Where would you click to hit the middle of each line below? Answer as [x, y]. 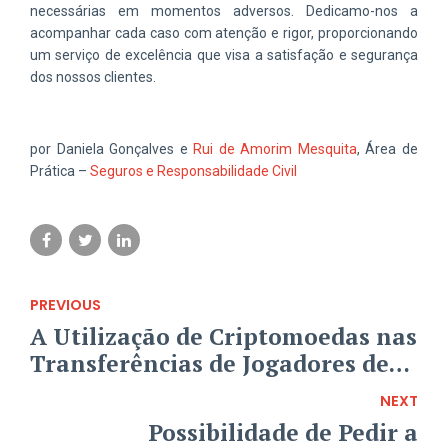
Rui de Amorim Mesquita [275, 148]
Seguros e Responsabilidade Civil [193, 170]
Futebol [73, 391]
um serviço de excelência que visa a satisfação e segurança [224, 54]
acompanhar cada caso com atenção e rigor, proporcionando [224, 32]
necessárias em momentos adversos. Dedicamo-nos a [224, 10]
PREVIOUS [65, 304]
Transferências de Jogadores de [209, 364]
